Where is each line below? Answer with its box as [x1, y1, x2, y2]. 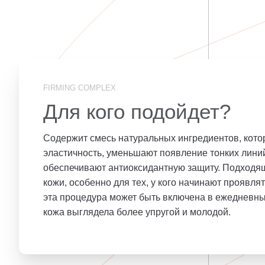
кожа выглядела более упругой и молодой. [43, 206, 231, 217]
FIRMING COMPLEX [43, 83, 116, 92]
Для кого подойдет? [43, 99, 231, 123]
